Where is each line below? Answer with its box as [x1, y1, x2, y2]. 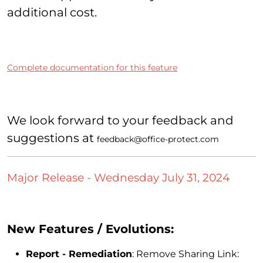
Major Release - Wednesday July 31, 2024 [7, 170, 230, 184]
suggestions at [7, 130, 97, 145]
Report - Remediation [26, 248, 132, 260]
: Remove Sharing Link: [132, 248, 239, 260]
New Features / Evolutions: [7, 222, 174, 237]
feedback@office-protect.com [97, 133, 219, 144]
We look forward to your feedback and [7, 113, 234, 127]
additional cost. [7, 5, 100, 19]
